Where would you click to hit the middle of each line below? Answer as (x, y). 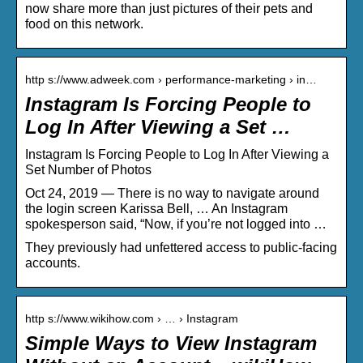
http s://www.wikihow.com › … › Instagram (132, 319)
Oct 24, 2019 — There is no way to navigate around (172, 194)
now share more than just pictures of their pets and (169, 9)
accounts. (53, 263)
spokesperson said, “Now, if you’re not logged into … (176, 224)
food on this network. (84, 24)
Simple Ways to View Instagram (171, 344)
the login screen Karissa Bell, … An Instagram (156, 209)
